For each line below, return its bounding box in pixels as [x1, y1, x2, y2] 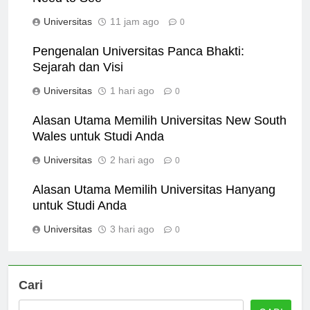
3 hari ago [110, 235, 154, 247]
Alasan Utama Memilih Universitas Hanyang [33, 194, 275, 209]
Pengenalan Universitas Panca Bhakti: [33, 56, 244, 71]
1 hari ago [110, 97, 154, 109]
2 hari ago [110, 166, 154, 178]
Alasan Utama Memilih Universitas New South [33, 125, 286, 140]
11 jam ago [110, 28, 159, 39]
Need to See [33, 3, 102, 17]
